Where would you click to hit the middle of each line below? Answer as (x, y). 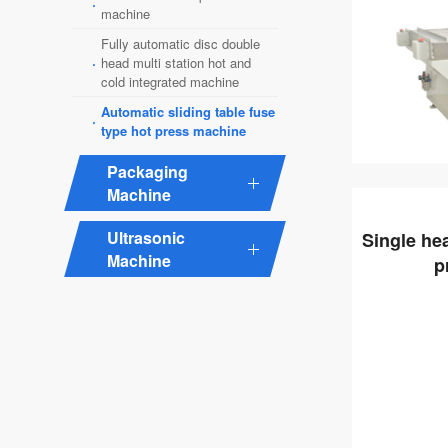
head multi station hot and (176, 62)
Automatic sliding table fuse (188, 111)
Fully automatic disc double (180, 43)
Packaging (147, 171)
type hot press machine (173, 130)
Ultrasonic (146, 237)
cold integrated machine (170, 81)
